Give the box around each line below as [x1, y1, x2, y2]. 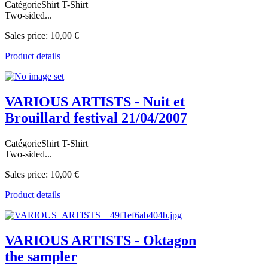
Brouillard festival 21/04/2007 [5, 110, 187, 126]
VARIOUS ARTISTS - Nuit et [5, 94, 185, 109]
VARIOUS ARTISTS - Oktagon [5, 232, 196, 248]
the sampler [5, 248, 77, 264]
